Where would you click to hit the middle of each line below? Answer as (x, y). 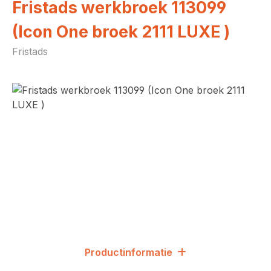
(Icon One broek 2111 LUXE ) (121, 32)
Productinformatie (129, 252)
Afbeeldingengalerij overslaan (79, 90)
